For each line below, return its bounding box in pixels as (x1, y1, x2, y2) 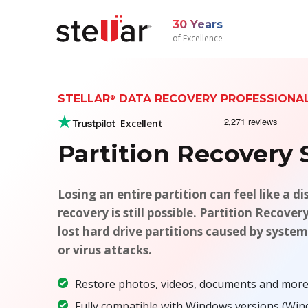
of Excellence (172, 32, 223, 44)
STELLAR (57, 91, 110, 105)
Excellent (120, 117, 163, 130)
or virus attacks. (57, 241, 152, 258)
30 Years (172, 18, 223, 32)
